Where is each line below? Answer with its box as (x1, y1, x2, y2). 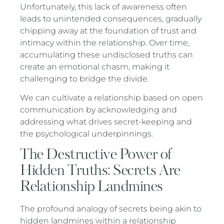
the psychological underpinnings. (20, 129, 153, 139)
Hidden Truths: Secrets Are (20, 161, 180, 180)
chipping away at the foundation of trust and (20, 25, 197, 35)
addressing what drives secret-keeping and (20, 117, 192, 127)
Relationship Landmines (20, 177, 163, 196)
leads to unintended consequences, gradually (20, 13, 202, 23)
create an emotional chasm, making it (20, 61, 170, 71)
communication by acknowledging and (20, 105, 177, 115)
